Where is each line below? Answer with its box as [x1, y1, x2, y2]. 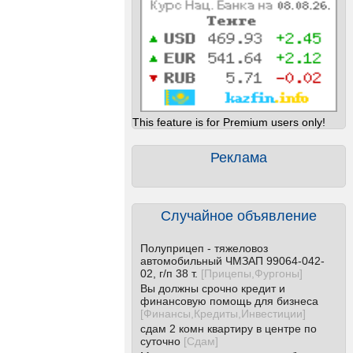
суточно [140, 335, 180, 347]
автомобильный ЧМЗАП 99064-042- [140, 255, 325, 267]
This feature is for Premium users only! [132, 116, 325, 128]
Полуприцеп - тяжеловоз [140, 242, 268, 255]
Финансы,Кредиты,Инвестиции [143, 307, 303, 320]
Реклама [210, 150, 267, 165]
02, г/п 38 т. [140, 267, 198, 280]
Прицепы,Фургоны [204, 267, 299, 280]
